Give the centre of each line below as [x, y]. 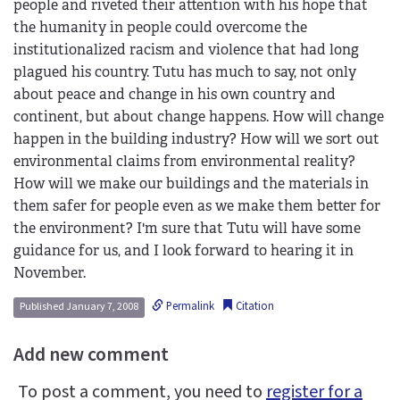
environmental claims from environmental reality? [184, 162]
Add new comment [91, 355]
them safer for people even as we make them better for [197, 206]
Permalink [189, 307]
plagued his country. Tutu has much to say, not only [185, 72]
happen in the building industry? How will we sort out [196, 139]
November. [50, 273]
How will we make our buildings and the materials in [191, 184]
